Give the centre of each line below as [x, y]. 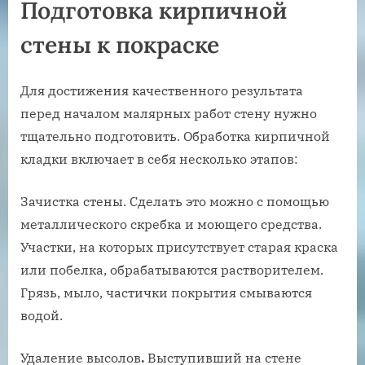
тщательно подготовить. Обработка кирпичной [175, 136]
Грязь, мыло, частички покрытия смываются [166, 293]
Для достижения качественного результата [162, 91]
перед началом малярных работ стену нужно [169, 114]
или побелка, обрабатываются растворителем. [172, 270]
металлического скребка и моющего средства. [171, 224]
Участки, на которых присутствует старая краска [179, 247]
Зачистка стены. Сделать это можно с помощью [175, 202]
